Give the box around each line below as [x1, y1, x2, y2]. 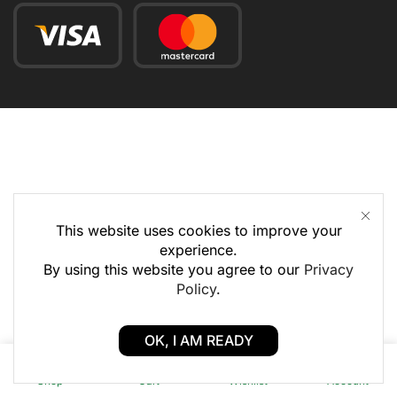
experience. [160, 240, 237, 259]
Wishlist [229, 375, 268, 388]
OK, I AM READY [144, 331, 253, 350]
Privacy [304, 260, 354, 278]
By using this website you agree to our [43, 260, 304, 278]
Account [326, 375, 369, 388]
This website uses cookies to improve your [55, 221, 342, 239]
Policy [176, 279, 216, 298]
